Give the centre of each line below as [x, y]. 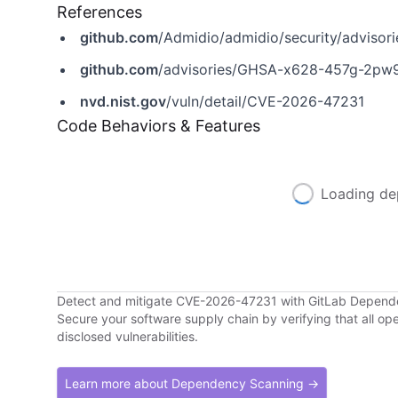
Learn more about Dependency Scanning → [192, 383]
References [99, 12]
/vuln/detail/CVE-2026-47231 [265, 101]
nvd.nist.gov [123, 101]
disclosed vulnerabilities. [127, 336]
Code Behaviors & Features [159, 126]
